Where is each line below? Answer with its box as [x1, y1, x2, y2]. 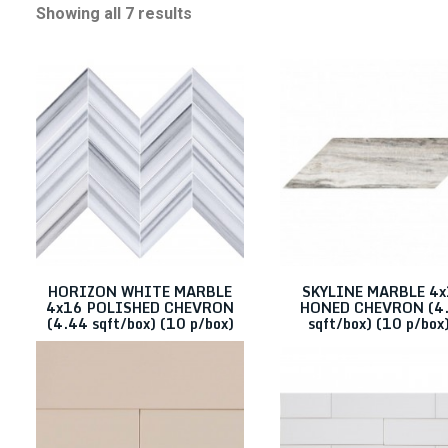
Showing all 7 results [36, 4, 192, 23]
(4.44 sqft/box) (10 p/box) [46, 312, 234, 335]
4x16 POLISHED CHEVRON [46, 296, 234, 319]
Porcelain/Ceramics [59, 181, 184, 198]
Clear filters [63, 77, 138, 96]
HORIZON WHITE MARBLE [48, 280, 232, 303]
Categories [36, 121, 114, 140]
